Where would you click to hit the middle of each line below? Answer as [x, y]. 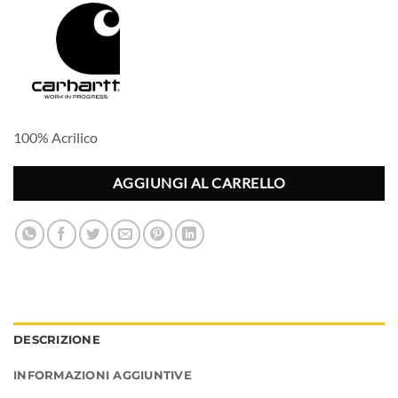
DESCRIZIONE [57, 340]
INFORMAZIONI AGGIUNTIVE [103, 376]
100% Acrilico [57, 137]
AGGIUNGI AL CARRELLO [199, 183]
